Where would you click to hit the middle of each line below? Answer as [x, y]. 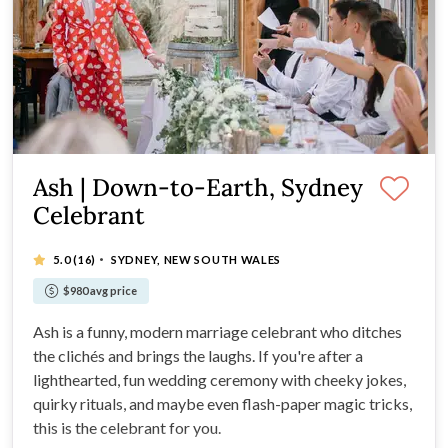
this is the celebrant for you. [127, 427]
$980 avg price [100, 290]
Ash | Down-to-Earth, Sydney [198, 187]
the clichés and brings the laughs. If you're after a [198, 355]
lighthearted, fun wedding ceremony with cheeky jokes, [219, 379]
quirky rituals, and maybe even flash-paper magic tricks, [222, 403]
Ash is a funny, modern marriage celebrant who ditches [217, 331]
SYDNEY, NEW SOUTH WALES [196, 259]
